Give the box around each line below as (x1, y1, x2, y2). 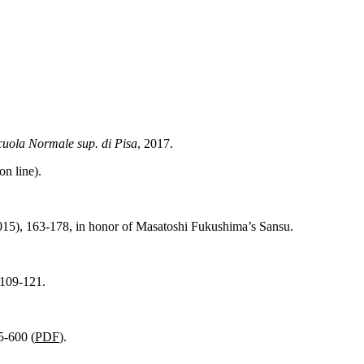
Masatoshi (136, 219, 188, 234)
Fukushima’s (191, 219, 256, 234)
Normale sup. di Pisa (25, 136, 137, 151)
